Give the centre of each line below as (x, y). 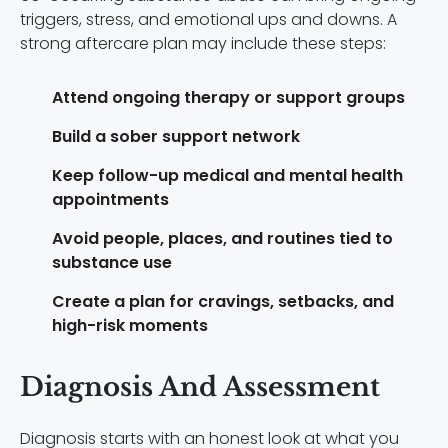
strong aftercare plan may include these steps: (203, 43)
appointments (110, 199)
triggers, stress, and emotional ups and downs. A (208, 19)
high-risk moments (130, 325)
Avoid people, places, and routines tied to (222, 238)
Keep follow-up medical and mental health (227, 175)
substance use (112, 262)
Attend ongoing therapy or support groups (228, 97)
